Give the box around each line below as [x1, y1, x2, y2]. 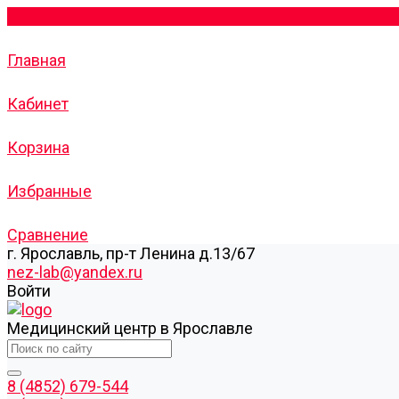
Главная [7, 51, 66, 69]
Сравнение [7, 225, 88, 244]
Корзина [7, 138, 69, 157]
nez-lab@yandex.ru [7, 263, 142, 281]
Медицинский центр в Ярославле [7, 319, 253, 338]
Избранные [7, 182, 92, 200]
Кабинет [7, 94, 69, 113]
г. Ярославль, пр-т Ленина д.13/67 [7, 244, 255, 263]
